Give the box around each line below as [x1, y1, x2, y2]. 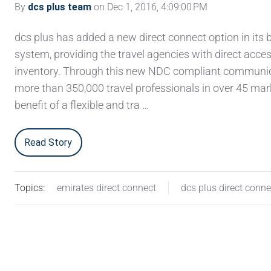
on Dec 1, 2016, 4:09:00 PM [91, 1, 207, 13]
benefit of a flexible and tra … [15, 99, 149, 111]
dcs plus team [28, 1, 91, 13]
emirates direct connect [56, 182, 156, 194]
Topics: [15, 182, 45, 194]
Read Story [24, 136, 73, 148]
